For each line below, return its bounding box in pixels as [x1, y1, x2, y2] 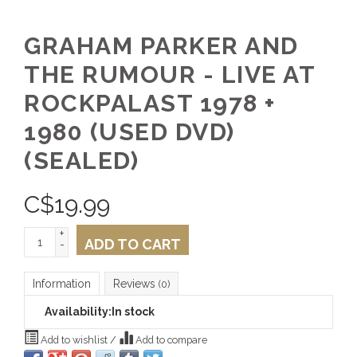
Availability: [45, 305, 112, 319]
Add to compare [133, 334, 207, 347]
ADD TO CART [84, 236, 181, 253]
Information [33, 277, 91, 291]
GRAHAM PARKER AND [24, 32, 299, 61]
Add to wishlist [38, 334, 110, 347]
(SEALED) [24, 147, 139, 175]
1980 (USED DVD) [24, 118, 235, 147]
